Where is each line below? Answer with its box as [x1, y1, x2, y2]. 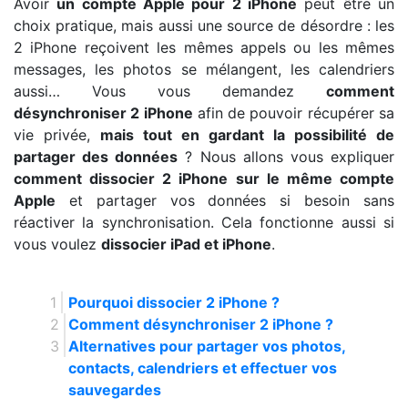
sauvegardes [68, 380, 161, 399]
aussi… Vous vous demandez [14, 81, 326, 100]
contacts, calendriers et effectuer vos [68, 358, 337, 377]
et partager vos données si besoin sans [56, 190, 394, 209]
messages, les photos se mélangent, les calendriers [14, 59, 394, 78]
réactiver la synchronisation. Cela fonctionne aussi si [14, 212, 394, 231]
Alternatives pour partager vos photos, [68, 336, 345, 355]
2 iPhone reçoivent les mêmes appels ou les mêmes [14, 37, 394, 56]
